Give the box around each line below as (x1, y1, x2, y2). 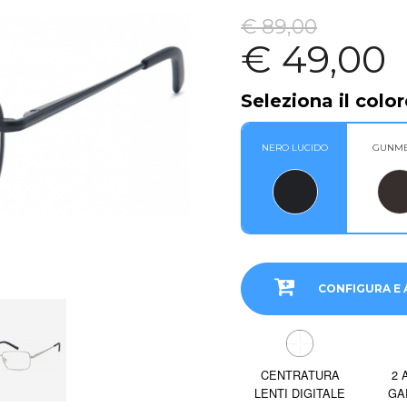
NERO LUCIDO (262, 142, 328, 154)
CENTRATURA (260, 366, 340, 384)
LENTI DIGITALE (254, 384, 345, 402)
